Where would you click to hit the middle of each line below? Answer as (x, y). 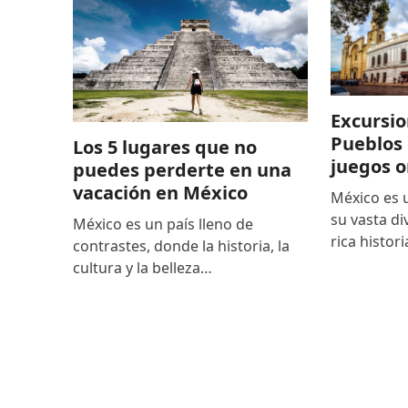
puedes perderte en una (182, 169)
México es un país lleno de (163, 224)
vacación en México (160, 192)
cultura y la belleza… (142, 267)
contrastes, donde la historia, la (181, 245)
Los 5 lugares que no (164, 147)
